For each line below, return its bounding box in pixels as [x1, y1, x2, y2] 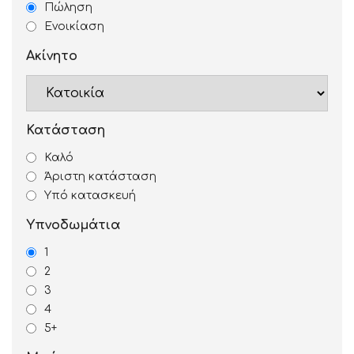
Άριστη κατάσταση [44, 171, 156, 183]
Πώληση [44, 2, 92, 13]
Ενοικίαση [44, 21, 104, 32]
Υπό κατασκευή [44, 190, 136, 201]
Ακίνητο [26, 49, 77, 63]
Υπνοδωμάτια [26, 218, 120, 232]
